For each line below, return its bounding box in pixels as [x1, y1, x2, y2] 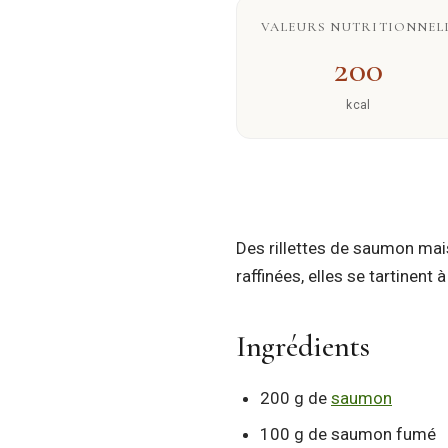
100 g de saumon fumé [260, 424, 436, 444]
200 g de [260, 388, 331, 408]
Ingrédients [236, 328, 370, 365]
